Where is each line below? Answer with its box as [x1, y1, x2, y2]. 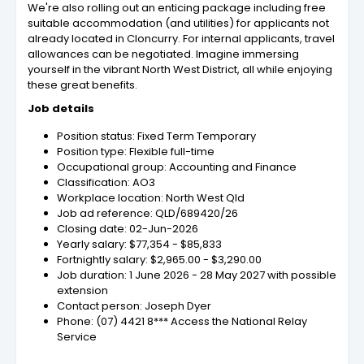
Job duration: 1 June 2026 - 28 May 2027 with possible [57, 267, 336, 284]
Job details [28, 101, 94, 117]
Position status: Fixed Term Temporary [57, 128, 256, 145]
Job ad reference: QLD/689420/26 [57, 206, 238, 222]
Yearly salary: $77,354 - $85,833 [57, 236, 222, 253]
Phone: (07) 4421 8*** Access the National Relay [57, 314, 307, 330]
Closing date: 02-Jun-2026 [57, 221, 198, 237]
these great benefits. [28, 77, 137, 93]
